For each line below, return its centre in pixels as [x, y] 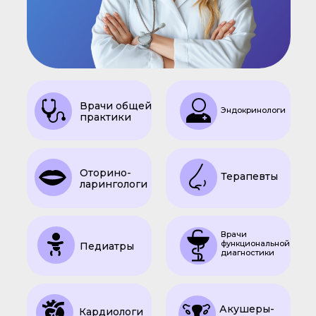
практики [105, 117]
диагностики [247, 253]
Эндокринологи [253, 110]
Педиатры [107, 246]
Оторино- [105, 173]
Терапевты [249, 176]
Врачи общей [115, 106]
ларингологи [113, 184]
